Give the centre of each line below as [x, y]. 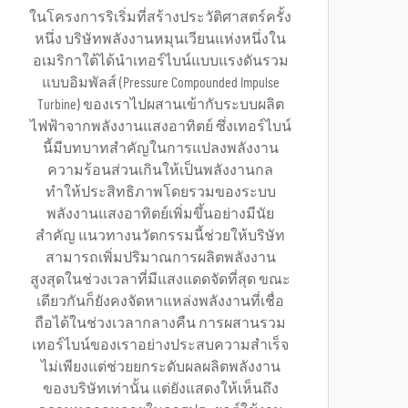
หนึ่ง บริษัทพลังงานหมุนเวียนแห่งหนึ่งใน [160, 39]
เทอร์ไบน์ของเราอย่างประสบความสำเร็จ [160, 345]
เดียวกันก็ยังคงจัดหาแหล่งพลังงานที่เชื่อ [160, 301]
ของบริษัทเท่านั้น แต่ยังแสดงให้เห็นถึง [160, 389]
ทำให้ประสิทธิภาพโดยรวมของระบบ [160, 192]
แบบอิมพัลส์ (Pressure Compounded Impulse [160, 83]
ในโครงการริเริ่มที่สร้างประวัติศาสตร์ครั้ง [160, 17]
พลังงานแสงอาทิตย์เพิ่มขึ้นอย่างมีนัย [160, 214]
